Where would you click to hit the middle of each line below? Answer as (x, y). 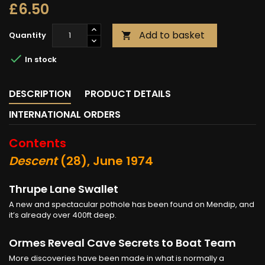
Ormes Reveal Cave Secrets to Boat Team (122, 243)
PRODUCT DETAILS (128, 93)
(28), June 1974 (105, 161)
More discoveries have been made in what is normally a (117, 258)
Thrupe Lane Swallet (64, 189)
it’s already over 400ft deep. (63, 215)
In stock (40, 60)
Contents (38, 143)
